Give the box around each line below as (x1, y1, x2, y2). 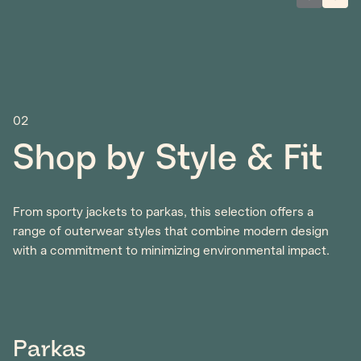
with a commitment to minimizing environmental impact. (13, 243, 330, 258)
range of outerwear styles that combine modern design (13, 224, 329, 239)
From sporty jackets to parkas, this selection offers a (13, 205, 313, 219)
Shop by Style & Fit (13, 139, 323, 180)
